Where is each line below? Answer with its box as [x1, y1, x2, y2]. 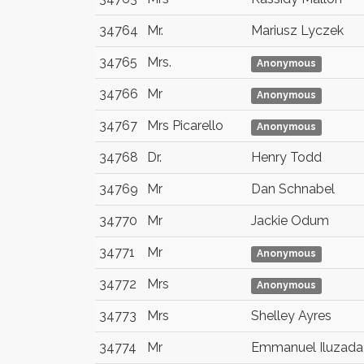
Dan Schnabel [251, 181, 335, 197]
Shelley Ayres [251, 308, 331, 323]
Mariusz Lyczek [251, 23, 344, 38]
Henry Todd [251, 149, 322, 165]
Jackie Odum [251, 213, 329, 228]
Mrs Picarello [147, 118, 223, 133]
